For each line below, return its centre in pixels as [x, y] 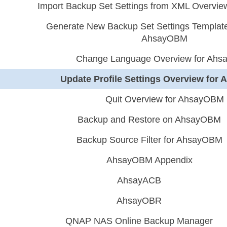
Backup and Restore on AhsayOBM [149, 120]
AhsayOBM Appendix [149, 160]
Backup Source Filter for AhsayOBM [149, 140]
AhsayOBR [139, 201]
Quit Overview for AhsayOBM [164, 99]
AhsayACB [139, 180]
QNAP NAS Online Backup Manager [139, 221]
